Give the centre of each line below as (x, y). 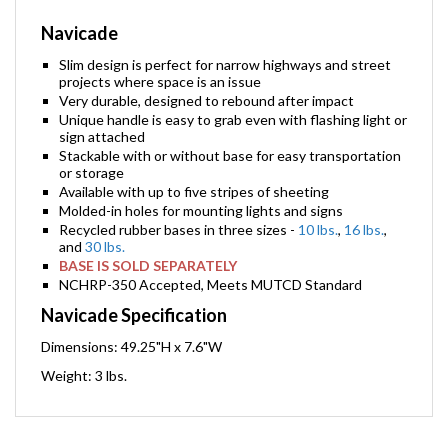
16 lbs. (364, 237)
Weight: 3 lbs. (84, 383)
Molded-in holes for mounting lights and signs (201, 218)
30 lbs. (105, 254)
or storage (91, 180)
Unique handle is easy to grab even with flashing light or (233, 127)
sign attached (102, 144)
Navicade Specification (134, 323)
